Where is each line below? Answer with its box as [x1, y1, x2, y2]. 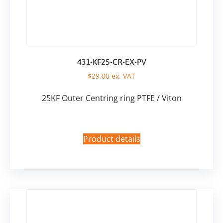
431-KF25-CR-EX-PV [77, 57, 146, 66]
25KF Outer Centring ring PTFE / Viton [41, 92, 182, 104]
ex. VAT [110, 71, 135, 81]
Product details [83, 133, 140, 144]
